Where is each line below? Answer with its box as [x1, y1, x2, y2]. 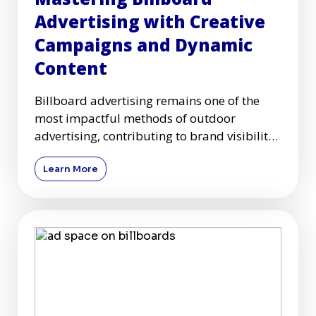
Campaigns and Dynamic [35, 33, 253, 57]
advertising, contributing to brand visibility [35, 128, 274, 145]
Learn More [43, 163, 98, 176]
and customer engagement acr [35, 145, 205, 162]
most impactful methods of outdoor [35, 110, 236, 127]
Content [35, 56, 107, 80]
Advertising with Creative [35, 10, 265, 34]
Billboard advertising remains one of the [35, 92, 260, 109]
